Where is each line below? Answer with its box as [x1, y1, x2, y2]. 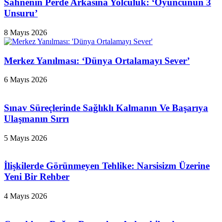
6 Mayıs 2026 [4, 75, 47, 84]
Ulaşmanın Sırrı [4, 113, 69, 124]
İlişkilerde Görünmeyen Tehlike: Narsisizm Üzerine [4, 161, 210, 171]
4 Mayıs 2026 [4, 192, 47, 201]
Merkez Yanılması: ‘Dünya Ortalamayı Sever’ [4, 55, 190, 66]
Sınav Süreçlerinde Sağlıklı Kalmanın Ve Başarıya [4, 103, 208, 113]
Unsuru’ [4, 8, 38, 19]
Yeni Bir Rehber [4, 171, 69, 182]
